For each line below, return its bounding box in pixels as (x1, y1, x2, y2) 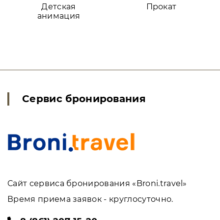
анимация (37, 11, 81, 21)
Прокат (146, 1, 177, 11)
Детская (41, 1, 76, 11)
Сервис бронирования (22, 92, 146, 105)
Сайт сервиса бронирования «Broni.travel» (7, 178, 187, 188)
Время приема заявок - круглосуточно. (7, 194, 173, 204)
